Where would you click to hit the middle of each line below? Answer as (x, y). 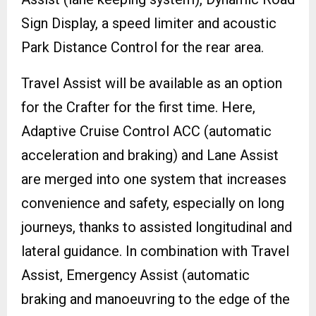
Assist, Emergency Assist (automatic (135, 275)
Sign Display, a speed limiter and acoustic (149, 23)
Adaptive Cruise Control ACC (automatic (146, 131)
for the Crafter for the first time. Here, (138, 107)
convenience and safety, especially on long (153, 203)
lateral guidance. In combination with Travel (155, 251)
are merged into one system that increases (154, 179)
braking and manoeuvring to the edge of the (156, 299)
